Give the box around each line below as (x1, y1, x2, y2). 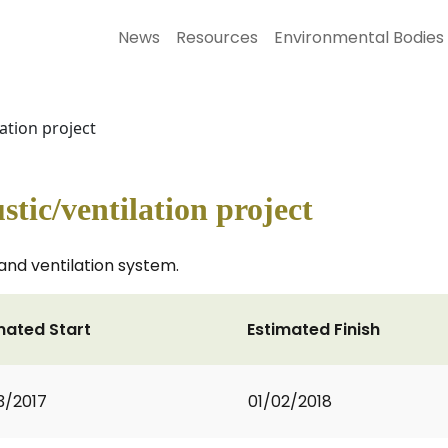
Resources (176, 26, 258, 49)
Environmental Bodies (274, 26, 444, 49)
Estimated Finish (247, 318, 380, 341)
